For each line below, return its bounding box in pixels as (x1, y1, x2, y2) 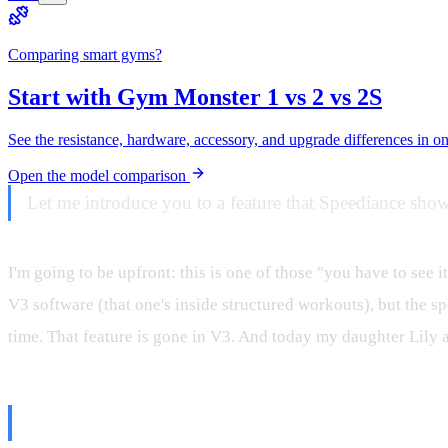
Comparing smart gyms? (8, 45, 162, 63)
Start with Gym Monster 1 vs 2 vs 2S (8, 83, 382, 110)
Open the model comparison (8, 166, 190, 184)
